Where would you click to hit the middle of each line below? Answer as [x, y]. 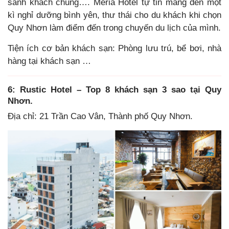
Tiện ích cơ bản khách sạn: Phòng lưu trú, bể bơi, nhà [114, 49]
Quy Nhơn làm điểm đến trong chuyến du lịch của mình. [114, 28]
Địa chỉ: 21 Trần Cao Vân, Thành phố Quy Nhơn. [100, 116]
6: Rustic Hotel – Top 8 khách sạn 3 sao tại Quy [114, 89]
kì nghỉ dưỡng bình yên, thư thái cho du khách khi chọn [114, 15]
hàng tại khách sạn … [49, 61]
